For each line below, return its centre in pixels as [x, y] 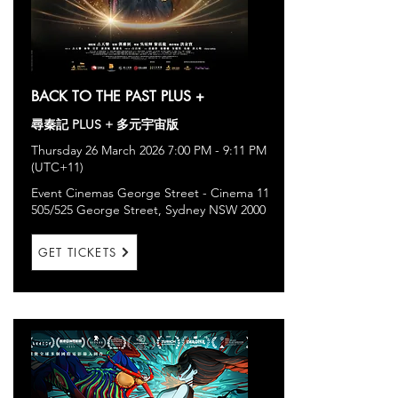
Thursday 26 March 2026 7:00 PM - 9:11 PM [149, 150]
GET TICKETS [77, 252]
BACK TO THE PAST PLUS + [118, 96]
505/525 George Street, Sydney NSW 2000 [148, 210]
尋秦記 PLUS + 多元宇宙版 [105, 124]
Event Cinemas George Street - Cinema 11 [150, 193]
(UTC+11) [57, 167]
